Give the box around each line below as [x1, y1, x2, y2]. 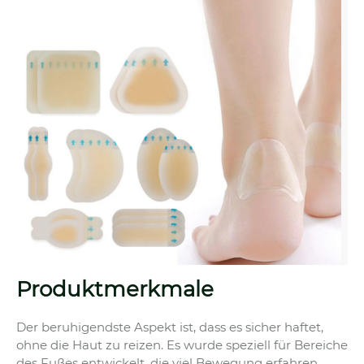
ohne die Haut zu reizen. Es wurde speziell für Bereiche [16, 337, 348, 353]
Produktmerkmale [16, 276, 214, 303]
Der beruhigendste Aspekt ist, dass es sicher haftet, [16, 319, 323, 336]
